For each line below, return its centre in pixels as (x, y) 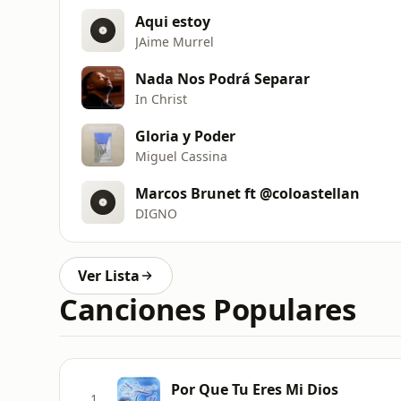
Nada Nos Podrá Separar (222, 78)
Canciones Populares (208, 309)
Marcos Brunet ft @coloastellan (247, 193)
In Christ (161, 98)
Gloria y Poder (185, 136)
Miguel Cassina (181, 156)
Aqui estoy (173, 21)
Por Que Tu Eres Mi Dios (255, 389)
